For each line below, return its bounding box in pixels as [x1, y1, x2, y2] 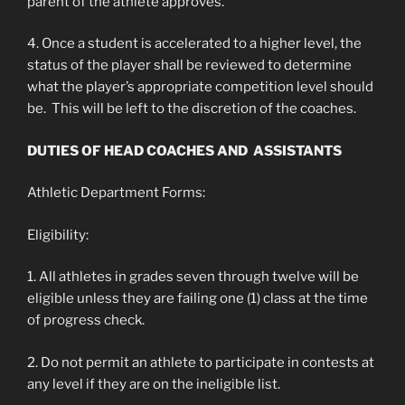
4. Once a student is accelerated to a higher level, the [27, 35, 362, 52]
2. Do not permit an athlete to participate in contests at [27, 353, 374, 371]
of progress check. [27, 312, 145, 328]
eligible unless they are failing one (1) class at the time [27, 290, 368, 306]
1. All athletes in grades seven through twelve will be [27, 268, 359, 285]
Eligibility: [27, 226, 89, 243]
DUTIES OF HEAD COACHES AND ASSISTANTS [27, 142, 342, 159]
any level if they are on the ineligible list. [27, 375, 280, 392]
